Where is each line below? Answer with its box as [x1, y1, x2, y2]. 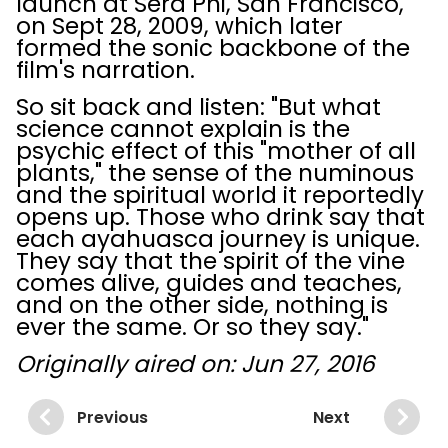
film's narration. [16, 54, 201, 86]
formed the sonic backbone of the [16, 32, 410, 64]
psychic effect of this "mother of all [16, 135, 416, 167]
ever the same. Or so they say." [16, 311, 375, 343]
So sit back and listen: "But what [16, 91, 381, 123]
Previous [76, 405, 148, 429]
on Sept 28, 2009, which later [16, 10, 343, 42]
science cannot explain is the [16, 113, 350, 145]
